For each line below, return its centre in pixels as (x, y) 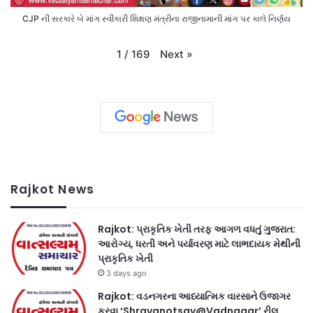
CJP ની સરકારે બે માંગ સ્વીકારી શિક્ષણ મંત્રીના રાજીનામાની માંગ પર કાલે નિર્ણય (156, 18)
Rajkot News (53, 190)
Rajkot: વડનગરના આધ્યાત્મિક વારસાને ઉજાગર (194, 297)
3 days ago (126, 274)
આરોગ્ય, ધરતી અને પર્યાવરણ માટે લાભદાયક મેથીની (199, 244)
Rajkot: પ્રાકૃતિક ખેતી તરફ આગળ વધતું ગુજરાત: (197, 230)
